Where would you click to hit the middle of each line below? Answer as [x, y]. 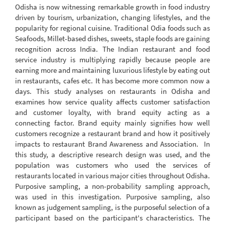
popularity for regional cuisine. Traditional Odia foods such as [113, 28]
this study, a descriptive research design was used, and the [113, 154]
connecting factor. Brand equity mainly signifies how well [113, 123]
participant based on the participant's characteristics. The [113, 217]
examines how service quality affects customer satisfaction [113, 101]
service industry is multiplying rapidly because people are [113, 59]
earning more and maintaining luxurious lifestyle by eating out [113, 70]
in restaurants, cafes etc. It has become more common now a [113, 80]
